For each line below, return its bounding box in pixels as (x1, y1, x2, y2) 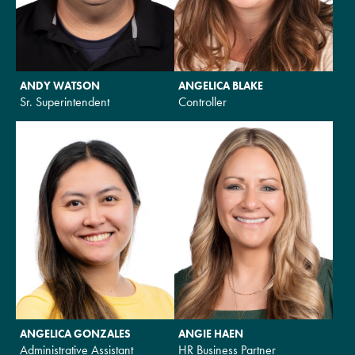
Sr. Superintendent (20, 93, 109, 110)
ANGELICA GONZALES (20, 326, 131, 341)
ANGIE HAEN (178, 326, 243, 341)
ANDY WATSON (20, 78, 100, 93)
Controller (178, 93, 227, 110)
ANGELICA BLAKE (178, 78, 263, 93)
